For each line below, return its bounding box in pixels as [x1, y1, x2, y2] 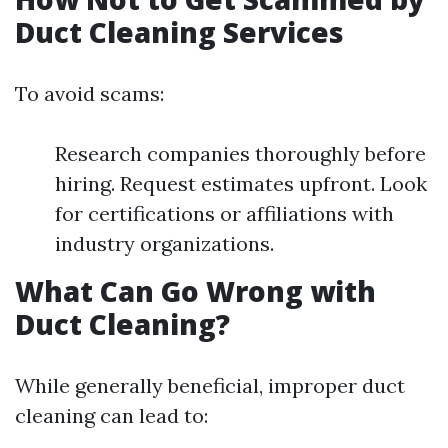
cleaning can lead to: [15, 403, 208, 428]
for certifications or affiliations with [55, 201, 394, 226]
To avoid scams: [15, 81, 164, 106]
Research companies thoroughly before [55, 141, 426, 166]
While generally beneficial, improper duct [15, 373, 405, 398]
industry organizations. [55, 231, 274, 256]
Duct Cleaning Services [15, 13, 344, 51]
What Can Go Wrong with [15, 272, 376, 310]
